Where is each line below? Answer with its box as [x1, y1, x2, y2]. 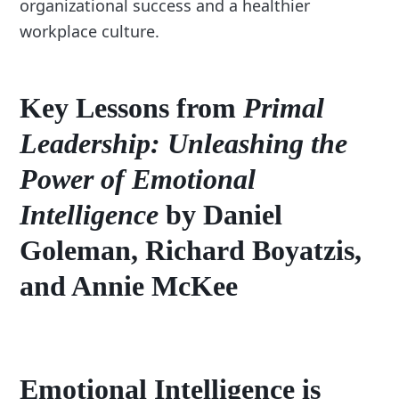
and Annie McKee [20, 270, 239, 303]
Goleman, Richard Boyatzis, [20, 234, 362, 267]
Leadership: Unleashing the [20, 127, 348, 160]
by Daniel [159, 199, 283, 232]
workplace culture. [20, 20, 160, 43]
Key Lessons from [20, 92, 244, 125]
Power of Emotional [20, 163, 256, 196]
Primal [243, 92, 325, 125]
